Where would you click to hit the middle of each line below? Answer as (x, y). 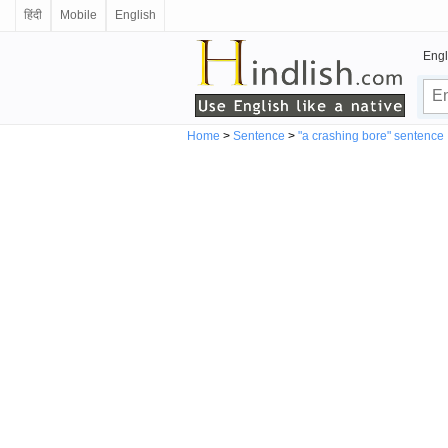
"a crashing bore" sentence (371, 135)
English (135, 15)
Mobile (78, 15)
